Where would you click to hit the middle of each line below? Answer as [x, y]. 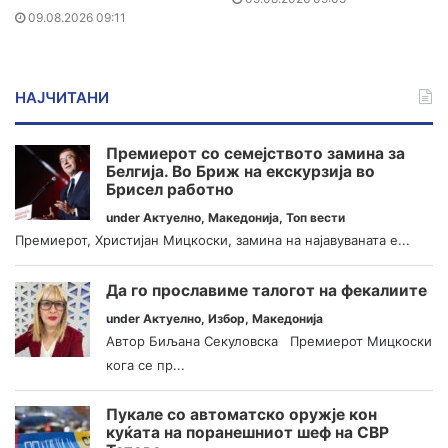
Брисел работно [170, 190]
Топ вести [315, 218]
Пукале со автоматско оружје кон [241, 415]
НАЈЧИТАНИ [62, 98]
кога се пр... [145, 364]
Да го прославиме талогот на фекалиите [266, 290]
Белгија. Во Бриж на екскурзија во [240, 172]
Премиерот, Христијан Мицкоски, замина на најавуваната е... [212, 240]
